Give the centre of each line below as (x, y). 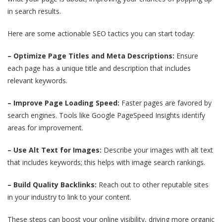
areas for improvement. (45, 127)
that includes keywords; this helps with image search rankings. (106, 162)
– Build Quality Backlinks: (52, 184)
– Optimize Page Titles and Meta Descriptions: (91, 55)
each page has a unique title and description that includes (99, 68)
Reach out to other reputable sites (153, 184)
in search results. (34, 11)
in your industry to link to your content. (69, 197)
